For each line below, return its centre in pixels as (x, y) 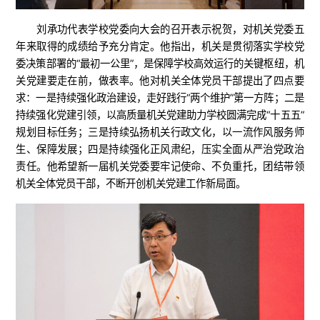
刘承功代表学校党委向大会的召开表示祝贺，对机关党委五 (170, 29)
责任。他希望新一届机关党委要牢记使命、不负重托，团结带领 (160, 166)
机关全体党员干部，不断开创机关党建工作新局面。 (131, 183)
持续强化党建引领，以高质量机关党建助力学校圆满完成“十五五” (160, 114)
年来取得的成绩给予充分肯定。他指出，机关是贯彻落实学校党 (160, 46)
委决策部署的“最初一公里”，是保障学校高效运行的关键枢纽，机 (160, 63)
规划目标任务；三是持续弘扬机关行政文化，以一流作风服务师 (160, 131)
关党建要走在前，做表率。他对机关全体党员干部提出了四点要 (160, 80)
